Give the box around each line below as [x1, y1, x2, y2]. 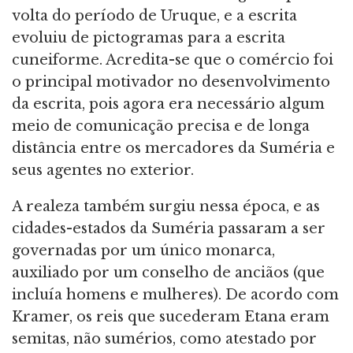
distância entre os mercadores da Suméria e [12, 139, 335, 157]
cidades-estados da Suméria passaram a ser [12, 219, 325, 237]
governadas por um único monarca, [12, 241, 275, 259]
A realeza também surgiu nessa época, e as [12, 197, 320, 215]
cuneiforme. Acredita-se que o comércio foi [12, 50, 333, 69]
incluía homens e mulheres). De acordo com [12, 285, 339, 303]
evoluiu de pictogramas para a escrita [12, 28, 285, 46]
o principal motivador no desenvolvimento [12, 72, 330, 91]
